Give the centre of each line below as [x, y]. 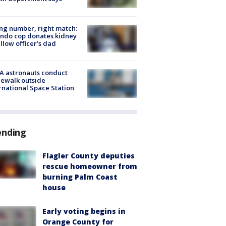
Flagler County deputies [89, 155]
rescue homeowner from [90, 166]
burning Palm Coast [80, 177]
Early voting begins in [84, 211]
